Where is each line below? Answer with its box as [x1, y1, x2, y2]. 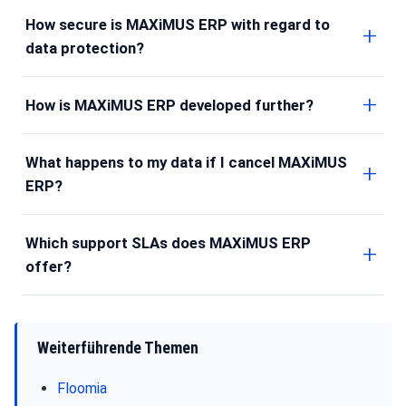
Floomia [57, 379, 107, 397]
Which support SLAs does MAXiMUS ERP [25, 233, 311, 252]
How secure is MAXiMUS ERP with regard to [25, 14, 330, 34]
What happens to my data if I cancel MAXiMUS [25, 152, 347, 171]
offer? [25, 256, 72, 275]
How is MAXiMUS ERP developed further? [25, 95, 314, 114]
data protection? [25, 38, 144, 57]
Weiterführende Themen [37, 338, 198, 357]
